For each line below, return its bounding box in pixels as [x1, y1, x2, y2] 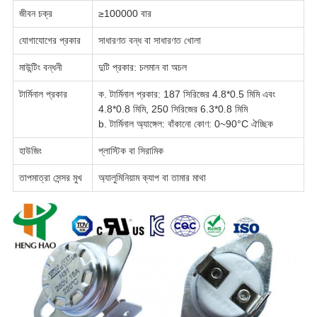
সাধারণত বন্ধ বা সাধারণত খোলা [98, 34, 201, 46]
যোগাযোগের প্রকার [18, 34, 81, 46]
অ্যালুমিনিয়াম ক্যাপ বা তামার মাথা [98, 171, 206, 183]
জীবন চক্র [18, 7, 52, 19]
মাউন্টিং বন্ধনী [18, 61, 62, 73]
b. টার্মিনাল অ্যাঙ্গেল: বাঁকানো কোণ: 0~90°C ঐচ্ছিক [98, 117, 273, 129]
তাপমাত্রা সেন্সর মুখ [18, 171, 82, 183]
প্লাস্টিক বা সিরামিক [98, 144, 163, 156]
